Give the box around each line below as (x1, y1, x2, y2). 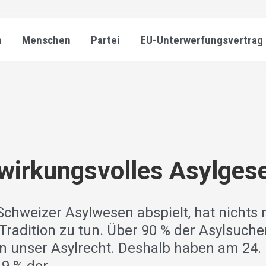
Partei (91, 33, 120, 47)
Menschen (22, 33, 71, 47)
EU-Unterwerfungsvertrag (140, 33, 263, 47)
